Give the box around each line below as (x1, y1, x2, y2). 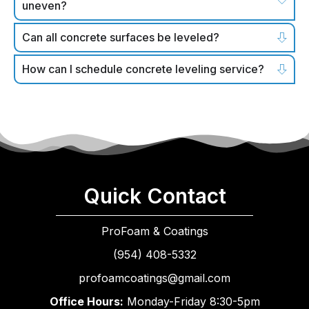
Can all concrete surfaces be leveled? (22, 30, 219, 44)
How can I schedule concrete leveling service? (22, 61, 264, 76)
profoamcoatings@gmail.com (79, 270, 230, 285)
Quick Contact (83, 183, 226, 208)
